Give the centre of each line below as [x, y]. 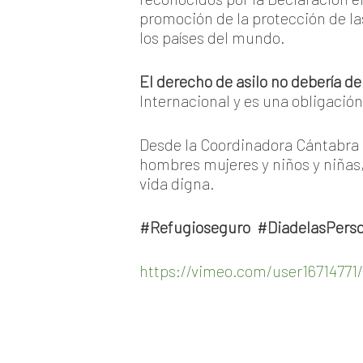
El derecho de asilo [203, 81]
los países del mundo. [212, 37]
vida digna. [177, 183]
